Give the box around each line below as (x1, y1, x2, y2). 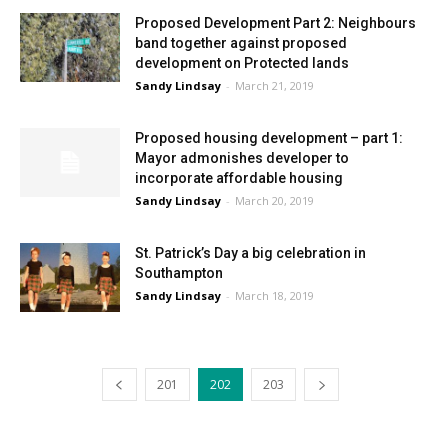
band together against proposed (135, 35, 347, 51)
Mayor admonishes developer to (135, 150, 349, 166)
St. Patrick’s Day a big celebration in (135, 245, 366, 261)
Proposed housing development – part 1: (135, 130, 403, 146)
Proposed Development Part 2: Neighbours (135, 15, 416, 31)
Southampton (135, 265, 223, 281)
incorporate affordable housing (135, 170, 343, 186)
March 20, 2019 (235, 193, 314, 208)
